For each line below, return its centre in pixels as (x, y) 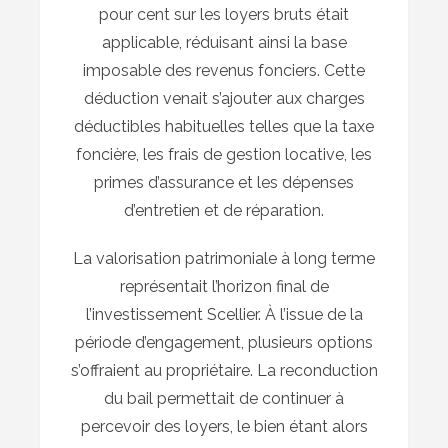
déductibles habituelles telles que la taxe (224, 126)
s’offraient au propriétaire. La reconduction (224, 370)
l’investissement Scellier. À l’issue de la (224, 314)
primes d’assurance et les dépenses (224, 182)
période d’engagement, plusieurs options (224, 342)
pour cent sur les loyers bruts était (224, 14)
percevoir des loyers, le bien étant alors (224, 426)
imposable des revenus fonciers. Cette (224, 70)
